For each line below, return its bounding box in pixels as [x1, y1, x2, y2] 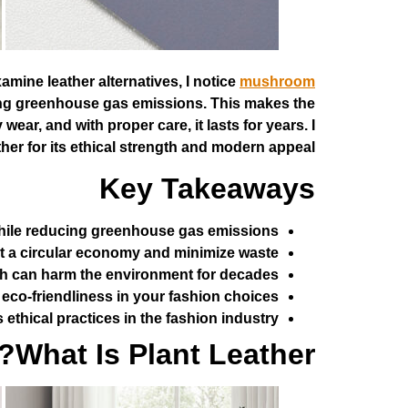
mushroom [240, 74, 315, 89]
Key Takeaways [99, 172, 315, 206]
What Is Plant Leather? [15, 338, 315, 372]
